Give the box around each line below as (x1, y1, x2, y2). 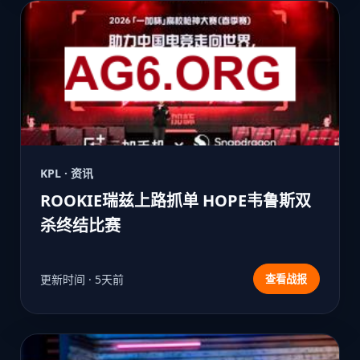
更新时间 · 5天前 (40, 271, 125, 287)
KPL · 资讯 (40, 166, 94, 182)
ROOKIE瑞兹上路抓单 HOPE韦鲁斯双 (40, 190, 312, 212)
